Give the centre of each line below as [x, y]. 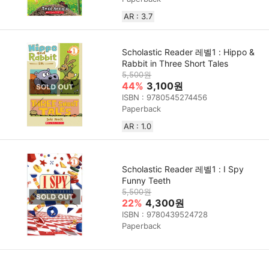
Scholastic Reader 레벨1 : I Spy [183, 169]
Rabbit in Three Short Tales [175, 64]
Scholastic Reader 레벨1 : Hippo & [189, 52]
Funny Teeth [147, 180]
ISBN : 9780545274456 [165, 98]
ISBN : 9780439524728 [165, 214]
